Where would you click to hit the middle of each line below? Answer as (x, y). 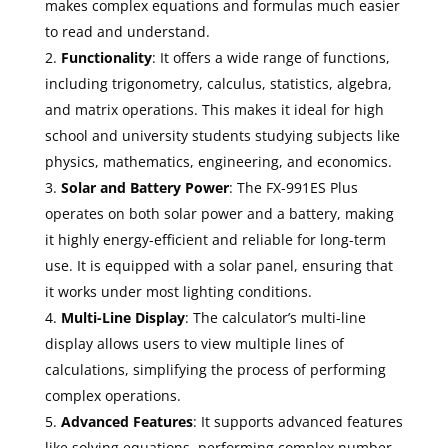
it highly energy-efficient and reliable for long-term (215, 239)
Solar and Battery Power (144, 187)
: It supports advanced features (297, 421)
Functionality (106, 57)
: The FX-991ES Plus (293, 187)
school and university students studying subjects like (222, 135)
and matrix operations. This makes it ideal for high (214, 109)
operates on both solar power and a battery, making (219, 213)
